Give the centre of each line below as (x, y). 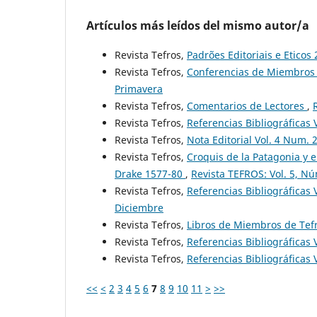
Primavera (139, 88)
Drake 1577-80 (150, 173)
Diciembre (139, 207)
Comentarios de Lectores (247, 105)
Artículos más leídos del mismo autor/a (198, 25)
